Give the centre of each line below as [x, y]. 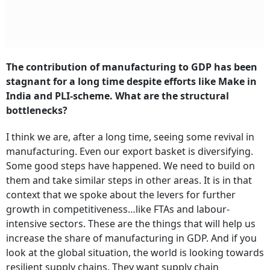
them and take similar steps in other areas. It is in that [129, 181]
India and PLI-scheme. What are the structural [118, 96]
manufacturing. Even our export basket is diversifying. [130, 152]
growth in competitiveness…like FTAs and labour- [118, 209]
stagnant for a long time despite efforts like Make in [131, 82]
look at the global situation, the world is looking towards [135, 253]
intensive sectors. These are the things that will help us [131, 224]
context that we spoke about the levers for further [121, 195]
